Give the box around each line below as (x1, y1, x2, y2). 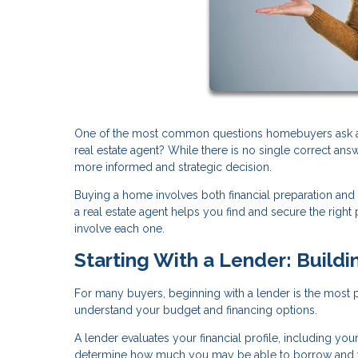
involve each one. (74, 221, 165, 235)
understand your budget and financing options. (74, 303, 317, 316)
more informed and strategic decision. (74, 160, 272, 173)
